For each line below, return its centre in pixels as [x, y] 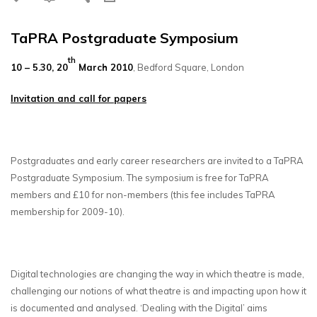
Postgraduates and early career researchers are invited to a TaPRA [157, 160]
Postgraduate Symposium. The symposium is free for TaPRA [140, 177]
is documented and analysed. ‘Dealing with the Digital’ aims [139, 307]
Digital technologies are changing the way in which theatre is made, [157, 273]
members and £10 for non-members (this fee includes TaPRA [143, 194]
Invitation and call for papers [79, 98]
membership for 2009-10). [68, 211]
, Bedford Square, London [189, 67]
